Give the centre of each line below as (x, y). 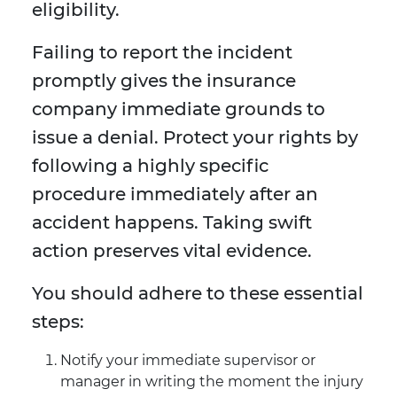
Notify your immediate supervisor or (188, 361)
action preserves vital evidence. (172, 251)
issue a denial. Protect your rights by (195, 138)
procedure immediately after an (175, 195)
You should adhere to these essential (198, 294)
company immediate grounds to (179, 109)
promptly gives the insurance (164, 81)
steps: (58, 322)
